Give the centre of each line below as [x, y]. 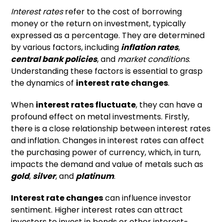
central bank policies [54, 59]
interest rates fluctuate [86, 105]
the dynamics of [44, 83]
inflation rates [150, 48]
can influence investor [147, 198]
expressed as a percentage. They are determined [108, 36]
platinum [95, 176]
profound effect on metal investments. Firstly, [100, 117]
